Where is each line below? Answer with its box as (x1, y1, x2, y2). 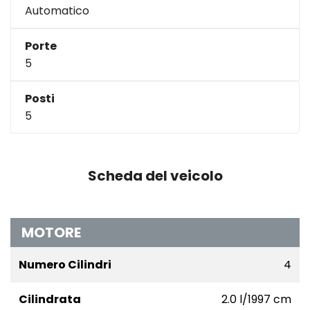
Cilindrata (19, 291, 81, 307)
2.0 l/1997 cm (221, 291, 291, 307)
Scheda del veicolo (87, 165, 223, 185)
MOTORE (21, 222, 81, 242)
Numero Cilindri (19, 256, 111, 273)
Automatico (25, 2, 89, 19)
